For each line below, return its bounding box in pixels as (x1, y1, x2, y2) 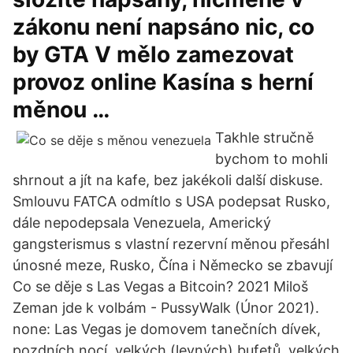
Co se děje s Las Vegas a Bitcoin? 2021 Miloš (13, 278, 308, 295)
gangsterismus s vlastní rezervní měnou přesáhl (13, 236, 329, 252)
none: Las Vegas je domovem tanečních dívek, (13, 321, 321, 337)
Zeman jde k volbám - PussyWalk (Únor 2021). (13, 299, 319, 316)
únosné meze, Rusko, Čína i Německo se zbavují (13, 257, 333, 273)
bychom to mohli (215, 150, 328, 167)
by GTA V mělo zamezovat (13, 41, 294, 68)
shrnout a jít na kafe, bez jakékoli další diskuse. (13, 172, 323, 188)
